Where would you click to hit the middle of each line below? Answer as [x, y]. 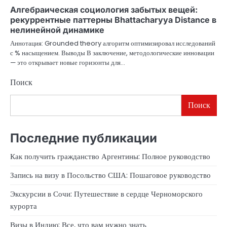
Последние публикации [84, 138]
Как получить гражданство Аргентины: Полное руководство [110, 156]
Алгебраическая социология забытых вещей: [104, 10]
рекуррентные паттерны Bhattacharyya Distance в [113, 20]
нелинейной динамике [57, 30]
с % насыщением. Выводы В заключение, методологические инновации [112, 53]
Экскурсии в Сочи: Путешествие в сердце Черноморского [106, 194]
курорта [24, 206]
